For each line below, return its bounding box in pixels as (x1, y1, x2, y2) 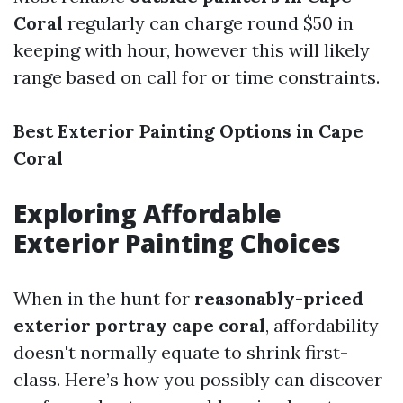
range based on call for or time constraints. (13, 66, 380, 88)
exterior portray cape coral (13, 314, 265, 336)
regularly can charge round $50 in (63, 12, 354, 34)
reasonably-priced (194, 287, 363, 309)
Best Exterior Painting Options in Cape (13, 120, 363, 142)
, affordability (265, 314, 379, 336)
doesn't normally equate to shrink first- (13, 341, 348, 363)
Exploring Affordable (13, 196, 282, 230)
